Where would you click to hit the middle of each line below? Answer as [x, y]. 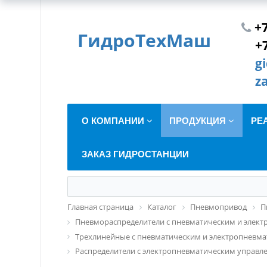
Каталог [162, 207]
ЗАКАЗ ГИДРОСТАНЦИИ [136, 154]
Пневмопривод [219, 207]
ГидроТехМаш [145, 40]
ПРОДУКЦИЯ [199, 120]
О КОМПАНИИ [114, 120]
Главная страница [101, 207]
